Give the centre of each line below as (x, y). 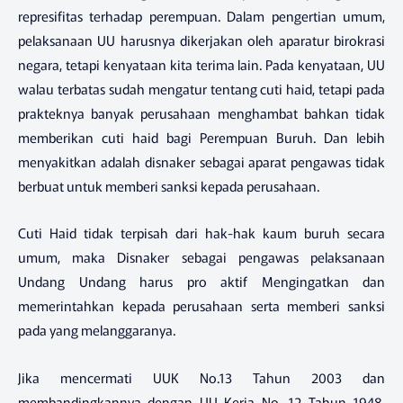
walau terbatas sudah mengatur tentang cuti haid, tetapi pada (201, 88)
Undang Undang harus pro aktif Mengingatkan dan (201, 282)
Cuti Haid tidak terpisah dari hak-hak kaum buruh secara (201, 233)
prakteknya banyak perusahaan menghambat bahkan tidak (201, 112)
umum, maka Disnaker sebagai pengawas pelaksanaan (201, 257)
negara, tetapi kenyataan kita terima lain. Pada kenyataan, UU (201, 64)
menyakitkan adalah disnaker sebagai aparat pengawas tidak (201, 161)
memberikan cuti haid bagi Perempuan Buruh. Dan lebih (201, 137)
